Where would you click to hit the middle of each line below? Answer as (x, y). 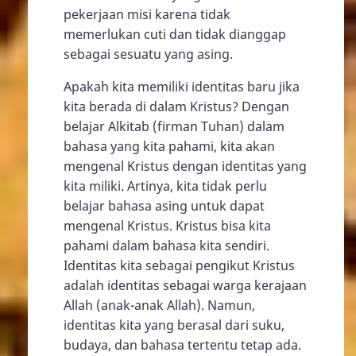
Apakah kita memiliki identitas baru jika (182, 86)
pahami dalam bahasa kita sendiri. (166, 245)
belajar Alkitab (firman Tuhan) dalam (174, 126)
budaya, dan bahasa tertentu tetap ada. (182, 344)
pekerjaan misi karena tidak (147, 14)
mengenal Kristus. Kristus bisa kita (167, 225)
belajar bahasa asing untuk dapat (164, 205)
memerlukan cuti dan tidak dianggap (175, 34)
